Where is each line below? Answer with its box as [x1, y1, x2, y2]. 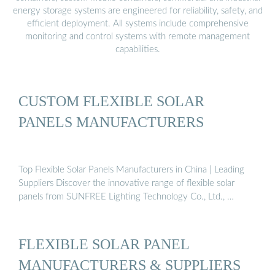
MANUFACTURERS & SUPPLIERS [18, 256, 241, 273]
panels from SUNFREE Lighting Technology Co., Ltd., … [18, 192, 234, 201]
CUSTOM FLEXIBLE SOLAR [18, 93, 204, 110]
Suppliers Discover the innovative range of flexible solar [18, 178, 234, 188]
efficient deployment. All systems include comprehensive [26, 18, 249, 28]
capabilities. [115, 44, 160, 54]
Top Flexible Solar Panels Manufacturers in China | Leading [18, 165, 244, 174]
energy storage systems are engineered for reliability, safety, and [12, 6, 263, 15]
